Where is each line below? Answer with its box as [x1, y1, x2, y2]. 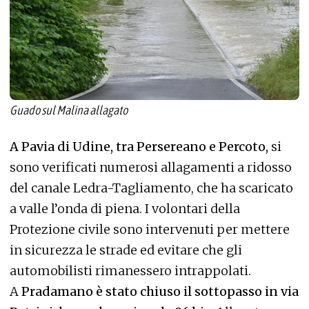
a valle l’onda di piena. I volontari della [10, 200, 240, 217]
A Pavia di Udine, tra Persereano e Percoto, [10, 138, 268, 154]
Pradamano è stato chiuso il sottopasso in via [21, 283, 299, 299]
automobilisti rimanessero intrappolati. [10, 262, 251, 279]
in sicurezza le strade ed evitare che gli [10, 241, 242, 258]
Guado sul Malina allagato [10, 103, 128, 118]
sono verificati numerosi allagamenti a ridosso [10, 159, 292, 175]
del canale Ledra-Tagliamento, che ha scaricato [10, 179, 293, 196]
